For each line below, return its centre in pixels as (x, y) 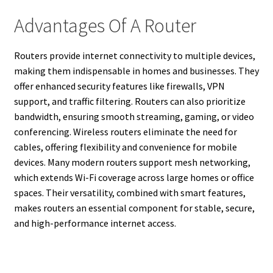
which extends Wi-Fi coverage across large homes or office (134, 177)
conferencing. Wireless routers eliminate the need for (125, 131)
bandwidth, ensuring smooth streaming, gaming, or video (134, 116)
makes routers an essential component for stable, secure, (134, 207)
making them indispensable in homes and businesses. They (136, 70)
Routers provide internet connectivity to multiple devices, (134, 55)
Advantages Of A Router (105, 26)
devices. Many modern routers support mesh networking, (132, 162)
